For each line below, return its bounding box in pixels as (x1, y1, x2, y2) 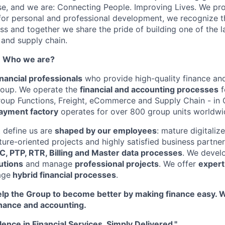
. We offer (159, 158, 198, 169)
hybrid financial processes (11, 169, 116, 180)
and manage (23, 158, 75, 169)
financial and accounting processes (80, 84, 218, 94)
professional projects (75, 158, 159, 169)
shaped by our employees (55, 125, 157, 136)
